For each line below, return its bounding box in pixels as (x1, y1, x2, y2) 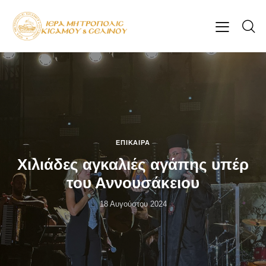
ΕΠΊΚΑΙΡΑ (116, 138, 150, 146)
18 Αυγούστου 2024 (99, 199, 167, 208)
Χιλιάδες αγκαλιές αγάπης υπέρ (17, 155, 249, 173)
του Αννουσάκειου (66, 173, 199, 192)
